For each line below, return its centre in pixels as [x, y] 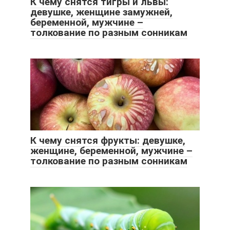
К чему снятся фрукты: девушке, [108, 140]
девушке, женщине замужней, [101, 12]
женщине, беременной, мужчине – [111, 150]
